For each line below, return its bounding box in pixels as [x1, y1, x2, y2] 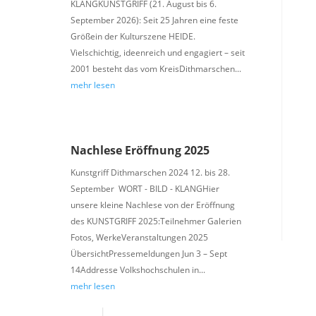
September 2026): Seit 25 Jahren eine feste [70, 13, 238, 26]
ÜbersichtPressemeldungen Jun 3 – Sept [70, 247, 227, 260]
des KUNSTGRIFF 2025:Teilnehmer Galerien [70, 214, 241, 227]
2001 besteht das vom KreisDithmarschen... [70, 62, 241, 75]
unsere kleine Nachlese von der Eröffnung [70, 198, 235, 211]
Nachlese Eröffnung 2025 [70, 142, 209, 158]
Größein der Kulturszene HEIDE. [70, 30, 195, 42]
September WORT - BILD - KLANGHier [70, 182, 219, 195]
